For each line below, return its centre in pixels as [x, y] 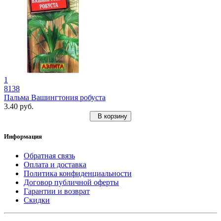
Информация [23, 136]
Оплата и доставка [55, 164]
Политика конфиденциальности [78, 173]
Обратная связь [49, 155]
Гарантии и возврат [57, 191]
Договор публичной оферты [71, 182]
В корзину [110, 116]
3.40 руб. [19, 107]
